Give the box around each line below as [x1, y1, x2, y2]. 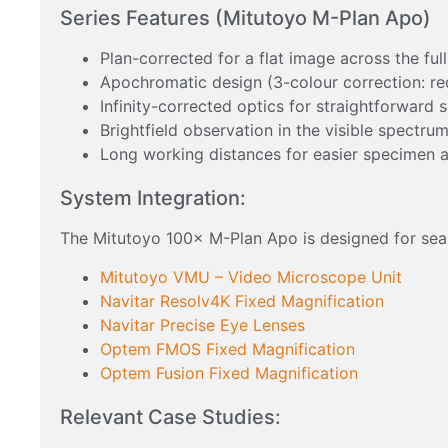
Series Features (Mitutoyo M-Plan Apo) [60, 6, 431, 31]
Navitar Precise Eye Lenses [100, 314, 305, 335]
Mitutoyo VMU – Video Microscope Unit [100, 266, 402, 287]
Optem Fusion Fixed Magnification [100, 362, 358, 383]
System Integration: [60, 186, 246, 211]
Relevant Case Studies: [60, 404, 281, 429]
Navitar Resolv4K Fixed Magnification [100, 290, 384, 311]
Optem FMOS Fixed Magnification [100, 338, 355, 359]
